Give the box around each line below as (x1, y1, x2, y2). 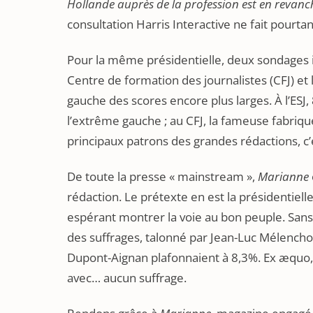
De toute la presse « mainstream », (67, 168, 258, 184)
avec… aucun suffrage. (67, 270, 187, 286)
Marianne (258, 168, 309, 184)
